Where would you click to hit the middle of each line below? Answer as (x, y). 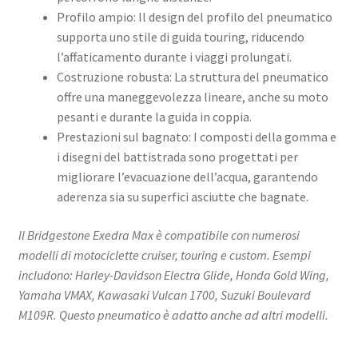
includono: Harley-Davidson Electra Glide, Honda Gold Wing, (173, 275)
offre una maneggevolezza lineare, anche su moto (192, 97)
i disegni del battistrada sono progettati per (177, 157)
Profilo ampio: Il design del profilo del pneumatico (194, 17)
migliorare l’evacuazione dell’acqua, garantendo (187, 177)
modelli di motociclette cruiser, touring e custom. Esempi (164, 255)
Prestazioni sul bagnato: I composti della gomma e (196, 137)
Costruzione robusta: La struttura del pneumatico (192, 77)
